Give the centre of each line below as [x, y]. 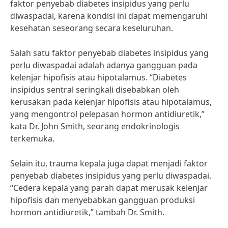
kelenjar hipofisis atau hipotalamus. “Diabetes [98, 77]
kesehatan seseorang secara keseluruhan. [92, 28]
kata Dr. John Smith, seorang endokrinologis [95, 126]
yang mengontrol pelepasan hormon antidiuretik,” [107, 114]
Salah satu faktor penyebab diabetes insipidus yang [109, 53]
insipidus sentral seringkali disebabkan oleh [95, 90]
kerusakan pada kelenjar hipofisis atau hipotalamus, [111, 102]
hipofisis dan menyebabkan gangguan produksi [103, 200]
